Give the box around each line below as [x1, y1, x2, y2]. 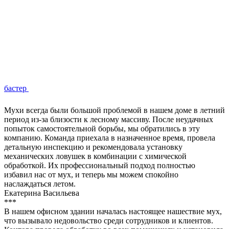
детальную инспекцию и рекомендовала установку [4, 143, 182, 152]
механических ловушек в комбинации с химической [4, 152, 187, 161]
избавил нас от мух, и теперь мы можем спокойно [4, 170, 178, 179]
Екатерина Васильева [4, 189, 79, 198]
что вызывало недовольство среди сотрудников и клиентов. [4, 216, 213, 225]
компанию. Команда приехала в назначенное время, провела [4, 133, 215, 143]
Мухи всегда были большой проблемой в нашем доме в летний [4, 106, 225, 115]
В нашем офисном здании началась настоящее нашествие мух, [4, 207, 222, 216]
